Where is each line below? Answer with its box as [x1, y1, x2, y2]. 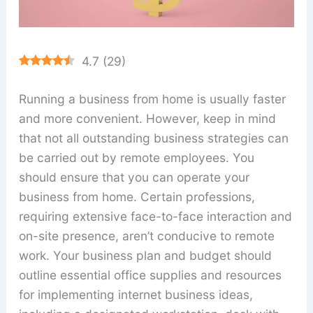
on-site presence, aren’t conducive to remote [18, 228, 275, 243]
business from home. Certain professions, [18, 189, 255, 204]
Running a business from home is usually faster [18, 91, 286, 106]
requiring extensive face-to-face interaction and [18, 208, 292, 224]
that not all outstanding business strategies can [18, 130, 289, 145]
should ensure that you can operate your [18, 169, 249, 184]
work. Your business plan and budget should [18, 247, 272, 263]
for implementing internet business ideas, [18, 286, 253, 302]
